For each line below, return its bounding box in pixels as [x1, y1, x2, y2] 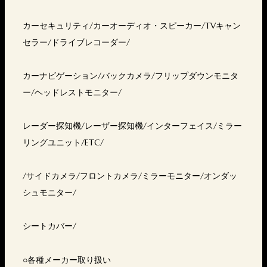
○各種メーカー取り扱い [23, 254, 111, 265]
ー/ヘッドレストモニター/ [23, 86, 122, 98]
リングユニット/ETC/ [23, 136, 104, 148]
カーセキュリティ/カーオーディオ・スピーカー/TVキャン [23, 20, 241, 31]
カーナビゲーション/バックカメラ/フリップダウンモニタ [23, 70, 238, 81]
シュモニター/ [23, 187, 76, 198]
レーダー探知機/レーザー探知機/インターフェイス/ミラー [23, 120, 242, 131]
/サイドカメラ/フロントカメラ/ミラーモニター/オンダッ [23, 170, 237, 181]
